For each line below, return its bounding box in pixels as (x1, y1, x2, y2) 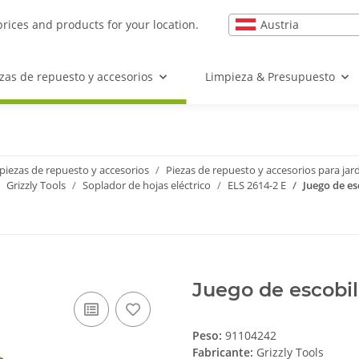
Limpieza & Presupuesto (205, 69, 335, 84)
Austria (260, 16, 299, 32)
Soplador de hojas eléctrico (83, 178, 211, 192)
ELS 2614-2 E (228, 178, 286, 192)
